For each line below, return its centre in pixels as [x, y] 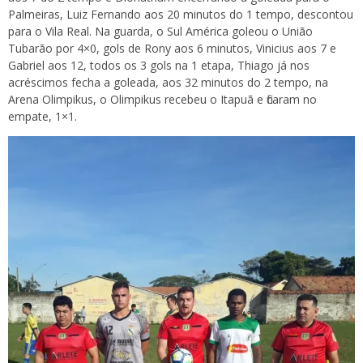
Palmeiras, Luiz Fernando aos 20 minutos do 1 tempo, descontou [181, 14]
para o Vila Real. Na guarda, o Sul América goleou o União [160, 31]
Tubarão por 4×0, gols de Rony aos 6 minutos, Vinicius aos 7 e [172, 48]
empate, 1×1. [43, 116]
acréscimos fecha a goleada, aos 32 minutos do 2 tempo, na [168, 82]
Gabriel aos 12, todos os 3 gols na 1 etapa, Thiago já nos [159, 65]
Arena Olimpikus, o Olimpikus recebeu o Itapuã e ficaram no [162, 99]
